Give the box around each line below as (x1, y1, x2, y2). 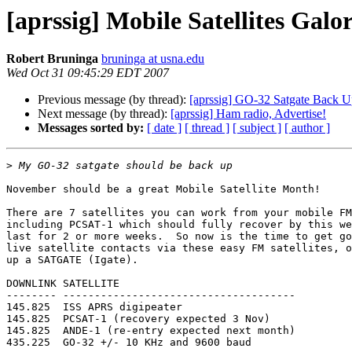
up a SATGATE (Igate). (6, 254, 138, 266)
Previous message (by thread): (38, 93, 189, 107)
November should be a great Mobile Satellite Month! (6, 183, 321, 196)
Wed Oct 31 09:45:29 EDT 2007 (6, 66, 169, 80)
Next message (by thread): (38, 107, 170, 121)
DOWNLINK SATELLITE (6, 277, 119, 290)
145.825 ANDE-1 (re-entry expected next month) (6, 324, 295, 337)
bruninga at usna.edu (101, 52, 204, 66)
